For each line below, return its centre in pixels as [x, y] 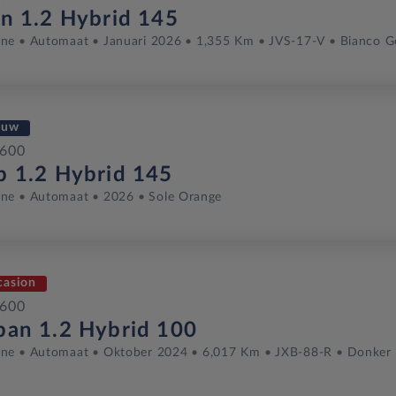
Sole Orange [186, 197]
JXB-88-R [304, 352]
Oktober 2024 [145, 352]
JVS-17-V [297, 41]
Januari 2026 [142, 41]
